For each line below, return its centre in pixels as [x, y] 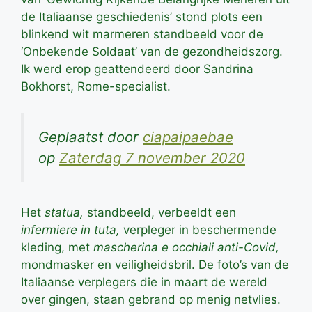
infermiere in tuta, [70, 229]
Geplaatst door [91, 137]
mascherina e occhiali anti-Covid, [186, 247]
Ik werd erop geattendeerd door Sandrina [137, 69]
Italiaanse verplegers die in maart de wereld [144, 282]
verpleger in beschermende [198, 229]
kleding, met [57, 247]
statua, [64, 212]
